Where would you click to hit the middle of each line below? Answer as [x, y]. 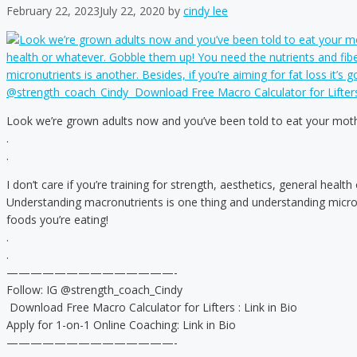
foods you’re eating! [57, 220]
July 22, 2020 [132, 11]
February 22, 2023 [53, 11]
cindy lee [206, 11]
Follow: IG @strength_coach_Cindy [94, 290]
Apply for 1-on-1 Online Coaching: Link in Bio [121, 325]
